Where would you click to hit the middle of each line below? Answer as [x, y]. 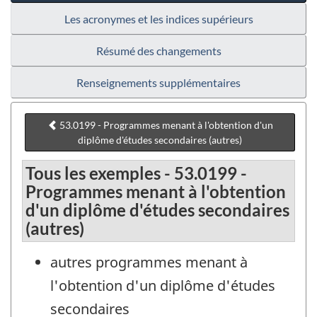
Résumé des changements [158, 51]
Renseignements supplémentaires [158, 83]
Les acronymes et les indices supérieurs [158, 19]
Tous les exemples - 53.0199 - [136, 173]
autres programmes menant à [149, 262]
